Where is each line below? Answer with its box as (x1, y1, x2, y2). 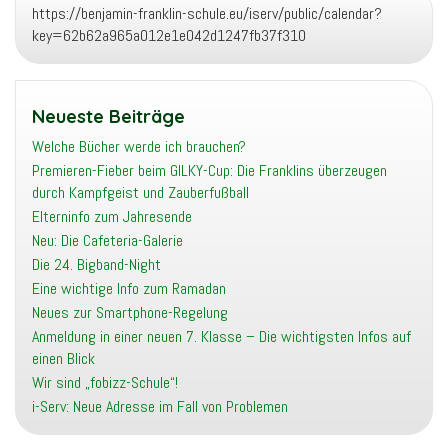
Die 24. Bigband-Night (32, 254, 161, 275)
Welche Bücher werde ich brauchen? (32, 136, 246, 157)
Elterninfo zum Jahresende (32, 206, 192, 227)
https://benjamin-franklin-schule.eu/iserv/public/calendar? (32, 3, 382, 24)
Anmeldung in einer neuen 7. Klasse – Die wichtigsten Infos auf (32, 326, 411, 347)
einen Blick (32, 348, 95, 369)
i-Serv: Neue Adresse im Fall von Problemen (32, 396, 288, 417)
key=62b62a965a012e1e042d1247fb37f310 (32, 25, 306, 46)
